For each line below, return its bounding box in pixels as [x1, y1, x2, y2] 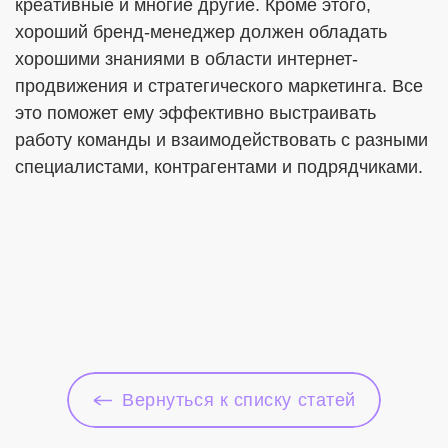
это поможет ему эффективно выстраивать [15, 103, 376, 123]
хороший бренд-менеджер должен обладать [15, 22, 387, 42]
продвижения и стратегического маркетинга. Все [15, 76, 423, 96]
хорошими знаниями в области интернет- [15, 49, 358, 69]
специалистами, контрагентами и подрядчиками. [15, 157, 423, 177]
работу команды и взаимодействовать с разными [15, 130, 428, 150]
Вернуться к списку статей [122, 390, 356, 410]
